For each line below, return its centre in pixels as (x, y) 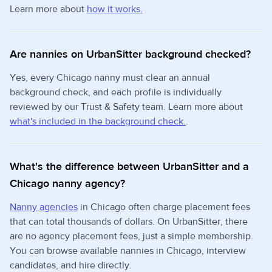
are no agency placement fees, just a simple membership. (131, 236)
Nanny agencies (44, 207)
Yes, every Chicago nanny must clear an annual (110, 77)
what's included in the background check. (98, 121)
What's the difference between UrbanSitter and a (129, 166)
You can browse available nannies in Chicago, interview (128, 250)
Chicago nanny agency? (67, 183)
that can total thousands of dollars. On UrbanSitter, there (129, 221)
